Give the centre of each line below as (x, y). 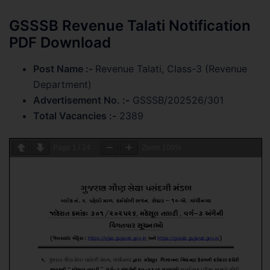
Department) (62, 84)
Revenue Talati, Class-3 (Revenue (171, 68)
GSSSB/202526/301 (177, 100)
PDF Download (60, 42)
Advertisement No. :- (81, 100)
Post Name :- (64, 68)
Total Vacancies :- (75, 115)
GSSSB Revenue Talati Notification (130, 25)
